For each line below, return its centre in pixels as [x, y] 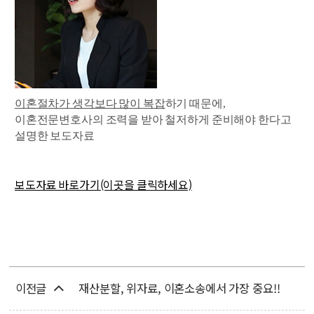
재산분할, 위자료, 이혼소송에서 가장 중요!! [179, 288]
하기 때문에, [196, 103]
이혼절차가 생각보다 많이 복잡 [90, 103]
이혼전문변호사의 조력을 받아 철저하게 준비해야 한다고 [153, 119]
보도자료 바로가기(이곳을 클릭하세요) [103, 184]
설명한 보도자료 [54, 135]
